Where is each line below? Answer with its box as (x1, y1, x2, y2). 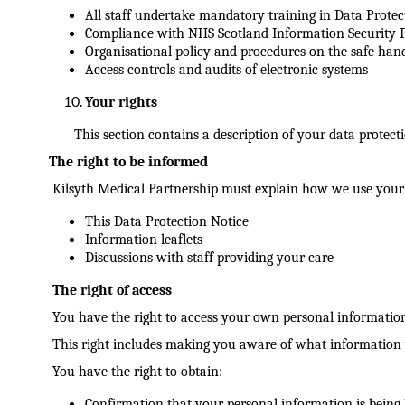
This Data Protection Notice (84, 213, 249, 230)
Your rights (84, 94, 157, 110)
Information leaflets (84, 231, 202, 248)
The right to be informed (48, 154, 208, 170)
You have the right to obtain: (52, 363, 222, 380)
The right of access (52, 282, 172, 298)
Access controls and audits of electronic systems (84, 61, 368, 78)
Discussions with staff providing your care (84, 250, 334, 266)
